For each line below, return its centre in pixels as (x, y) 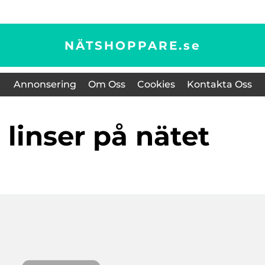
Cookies (156, 84)
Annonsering (45, 84)
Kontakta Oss (219, 84)
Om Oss (106, 84)
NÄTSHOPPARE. (124, 45)
